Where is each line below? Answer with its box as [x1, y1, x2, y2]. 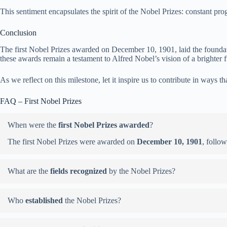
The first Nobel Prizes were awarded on [8, 137, 137, 146]
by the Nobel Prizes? [109, 167, 175, 176]
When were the [8, 121, 58, 130]
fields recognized [50, 167, 109, 176]
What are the [8, 167, 50, 176]
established [25, 196, 65, 205]
